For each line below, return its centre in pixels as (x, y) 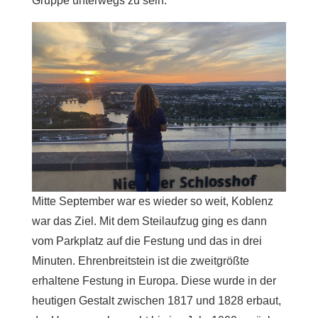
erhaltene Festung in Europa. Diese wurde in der (154, 281)
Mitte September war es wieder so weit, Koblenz (152, 202)
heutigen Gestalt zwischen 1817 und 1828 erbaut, (156, 301)
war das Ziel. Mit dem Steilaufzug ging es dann (149, 221)
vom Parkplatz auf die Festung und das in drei (147, 241)
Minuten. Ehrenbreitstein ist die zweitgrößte (140, 261)
